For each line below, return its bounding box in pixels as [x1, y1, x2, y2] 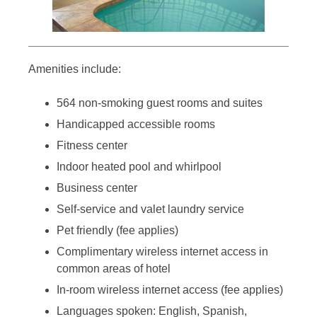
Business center [57, 182, 137, 195]
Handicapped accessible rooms [57, 118, 215, 131]
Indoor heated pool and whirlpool [57, 161, 221, 173]
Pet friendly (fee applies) [57, 224, 178, 237]
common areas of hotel [57, 263, 171, 275]
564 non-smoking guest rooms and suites [57, 97, 263, 110]
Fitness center [57, 139, 127, 152]
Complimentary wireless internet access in [57, 246, 268, 258]
